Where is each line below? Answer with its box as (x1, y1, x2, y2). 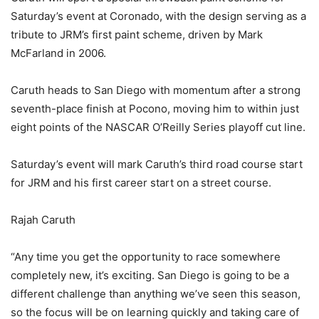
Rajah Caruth (11, 213, 75, 227)
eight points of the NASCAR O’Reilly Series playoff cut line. (11, 120, 305, 135)
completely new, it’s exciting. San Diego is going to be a (11, 268, 289, 283)
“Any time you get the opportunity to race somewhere (11, 250, 281, 264)
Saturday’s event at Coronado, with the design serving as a (11, 9, 306, 23)
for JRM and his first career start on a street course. (11, 176, 271, 190)
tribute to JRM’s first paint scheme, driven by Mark (11, 28, 263, 42)
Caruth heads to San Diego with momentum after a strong (11, 83, 300, 98)
